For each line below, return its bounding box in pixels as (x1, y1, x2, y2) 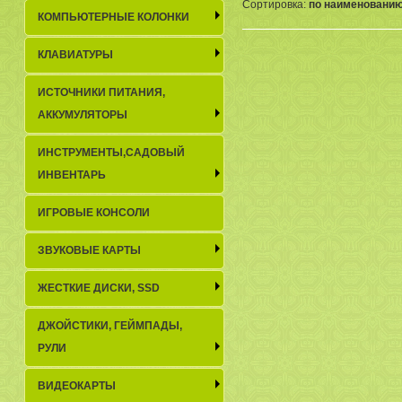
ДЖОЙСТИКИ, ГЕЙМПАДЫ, (38, 319, 182, 332)
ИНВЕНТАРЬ (38, 169, 106, 181)
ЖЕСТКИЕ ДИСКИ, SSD (38, 282, 160, 294)
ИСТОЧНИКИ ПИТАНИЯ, (38, 86, 165, 99)
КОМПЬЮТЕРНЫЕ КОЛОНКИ (38, 11, 189, 23)
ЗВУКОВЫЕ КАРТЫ (38, 244, 141, 257)
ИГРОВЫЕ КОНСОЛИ (38, 206, 150, 219)
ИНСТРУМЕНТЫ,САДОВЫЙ (38, 146, 185, 159)
